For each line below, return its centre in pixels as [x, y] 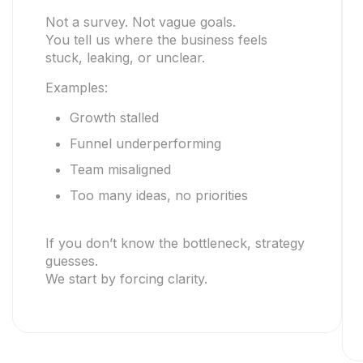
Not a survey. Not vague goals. [141, 22]
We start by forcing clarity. [126, 279]
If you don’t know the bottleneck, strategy [175, 243]
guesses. [72, 261]
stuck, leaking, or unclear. [125, 58]
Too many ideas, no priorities [159, 195]
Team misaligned [120, 169]
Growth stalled [114, 117]
